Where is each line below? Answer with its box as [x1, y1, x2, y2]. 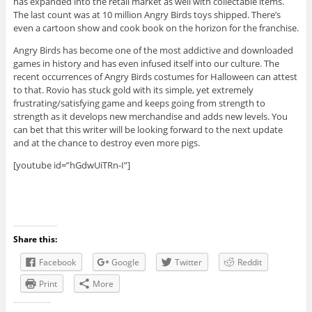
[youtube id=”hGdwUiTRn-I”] [13, 158, 130, 171]
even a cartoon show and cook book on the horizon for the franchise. [13, 21, 299, 34]
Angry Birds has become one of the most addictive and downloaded [13, 43, 293, 56]
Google [111, 256, 139, 268]
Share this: [13, 233, 57, 245]
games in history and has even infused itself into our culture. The [13, 56, 279, 70]
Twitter [174, 256, 202, 268]
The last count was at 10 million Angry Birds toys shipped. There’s [13, 8, 281, 21]
